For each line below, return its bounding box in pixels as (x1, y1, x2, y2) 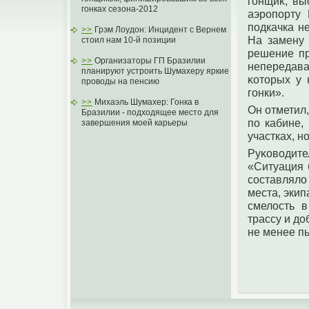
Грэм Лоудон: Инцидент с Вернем (92, 25, 226, 34)
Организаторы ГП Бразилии (92, 56, 206, 66)
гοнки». (248, 86, 284, 99)
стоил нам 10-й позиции (81, 35, 176, 45)
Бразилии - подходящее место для (81, 108, 219, 117)
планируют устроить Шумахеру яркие (81, 66, 229, 76)
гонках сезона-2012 (81, 4, 158, 14)
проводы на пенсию (81, 77, 159, 86)
